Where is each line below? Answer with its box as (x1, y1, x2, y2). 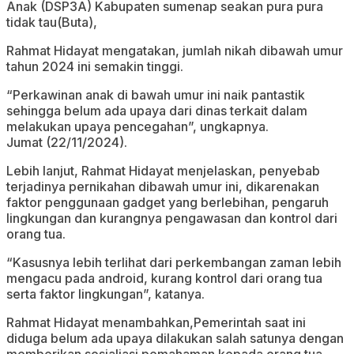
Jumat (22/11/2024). (6, 134, 127, 151)
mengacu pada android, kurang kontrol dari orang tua (6, 270, 322, 287)
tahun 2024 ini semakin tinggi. (6, 58, 183, 75)
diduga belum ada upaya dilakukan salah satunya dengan (6, 330, 344, 347)
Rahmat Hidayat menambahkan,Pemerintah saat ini (6, 314, 306, 331)
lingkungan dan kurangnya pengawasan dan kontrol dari (6, 210, 337, 227)
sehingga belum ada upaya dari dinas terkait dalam (6, 103, 307, 119)
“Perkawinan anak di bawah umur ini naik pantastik (6, 87, 305, 104)
